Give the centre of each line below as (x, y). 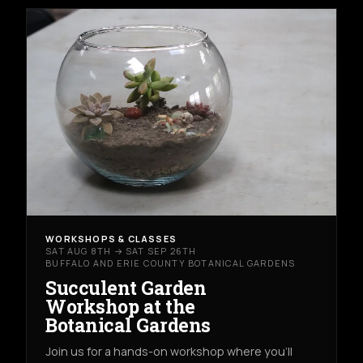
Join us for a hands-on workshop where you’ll (169, 351)
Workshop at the (120, 306)
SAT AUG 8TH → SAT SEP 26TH (121, 251)
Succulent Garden (126, 287)
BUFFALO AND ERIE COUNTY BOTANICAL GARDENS (171, 263)
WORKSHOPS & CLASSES (111, 239)
